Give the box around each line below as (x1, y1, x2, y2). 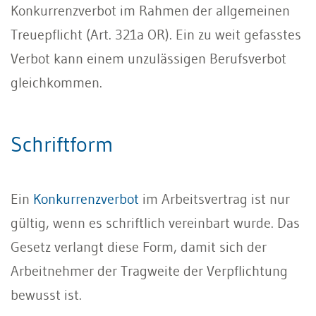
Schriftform (11, 130, 113, 157)
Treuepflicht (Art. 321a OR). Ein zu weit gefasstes (11, 25, 301, 43)
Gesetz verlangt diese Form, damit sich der (11, 238, 267, 255)
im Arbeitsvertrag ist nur (139, 190, 290, 207)
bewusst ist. (11, 286, 82, 303)
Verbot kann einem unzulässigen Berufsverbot (11, 49, 286, 67)
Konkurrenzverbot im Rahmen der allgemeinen (11, 1, 290, 19)
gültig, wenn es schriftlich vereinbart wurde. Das (11, 214, 300, 231)
